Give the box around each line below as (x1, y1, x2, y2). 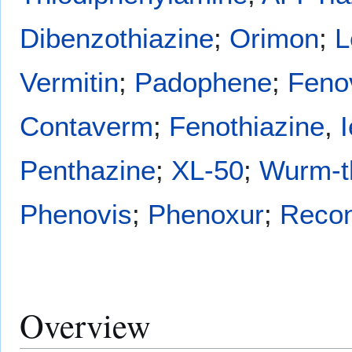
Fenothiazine (169, 110, 324, 141)
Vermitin (20, 66, 119, 97)
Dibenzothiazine (20, 22, 214, 53)
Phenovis (20, 198, 132, 229)
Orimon (229, 22, 319, 53)
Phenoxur (148, 198, 264, 229)
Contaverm (20, 110, 153, 141)
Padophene (134, 66, 272, 97)
